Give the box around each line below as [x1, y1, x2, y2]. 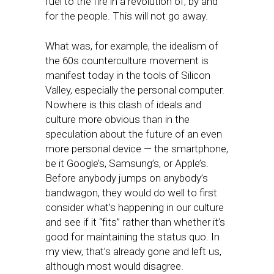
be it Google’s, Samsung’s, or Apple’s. [45, 157, 209, 170]
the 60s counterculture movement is [45, 54, 209, 67]
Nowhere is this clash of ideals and [45, 98, 201, 111]
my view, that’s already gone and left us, [45, 245, 221, 258]
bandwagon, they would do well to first [45, 187, 217, 199]
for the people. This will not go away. [45, 10, 208, 23]
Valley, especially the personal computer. [45, 84, 224, 97]
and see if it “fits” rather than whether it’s [45, 216, 225, 229]
